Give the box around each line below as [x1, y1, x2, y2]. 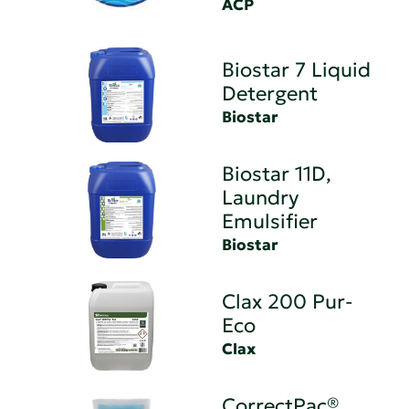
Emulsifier [222, 208, 319, 234]
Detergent [222, 80, 319, 106]
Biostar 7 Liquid [222, 57, 372, 82]
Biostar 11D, [222, 161, 332, 186]
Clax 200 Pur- [222, 288, 354, 314]
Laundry [222, 184, 299, 210]
